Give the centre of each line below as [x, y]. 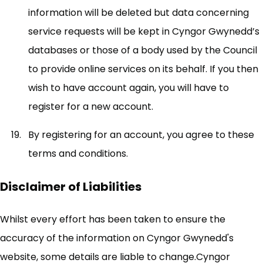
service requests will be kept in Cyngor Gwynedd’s [144, 31]
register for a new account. [91, 107]
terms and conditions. [78, 154]
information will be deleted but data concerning [139, 13]
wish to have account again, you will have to [129, 88]
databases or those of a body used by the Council [143, 50]
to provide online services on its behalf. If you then [143, 69]
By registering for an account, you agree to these [141, 135]
